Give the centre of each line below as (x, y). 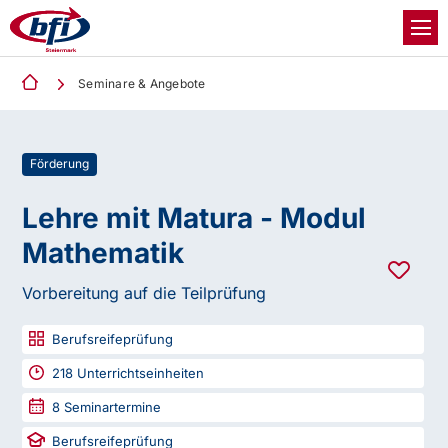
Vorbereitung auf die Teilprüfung (144, 293)
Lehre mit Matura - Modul (194, 218)
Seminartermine (111, 407)
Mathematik (103, 253)
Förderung (60, 163)
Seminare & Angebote (142, 83)
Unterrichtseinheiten (139, 373)
